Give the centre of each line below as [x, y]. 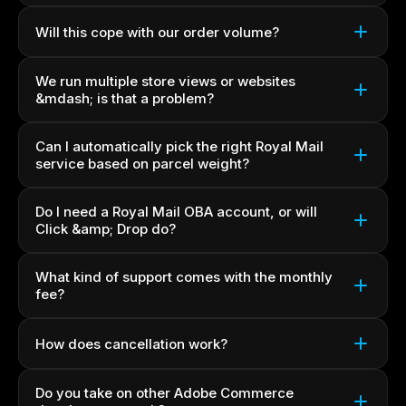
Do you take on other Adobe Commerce [164, 393]
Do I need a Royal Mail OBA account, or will [176, 212]
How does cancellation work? [131, 343]
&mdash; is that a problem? [125, 98]
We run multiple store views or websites [165, 81]
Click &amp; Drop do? [106, 229]
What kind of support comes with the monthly [184, 277]
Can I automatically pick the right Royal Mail [179, 146]
